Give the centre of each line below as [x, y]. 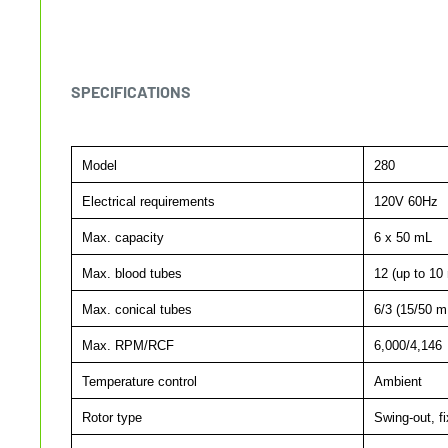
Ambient [396, 381]
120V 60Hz [404, 201]
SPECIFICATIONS [131, 91]
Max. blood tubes [130, 273]
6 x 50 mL [401, 237]
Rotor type [110, 417]
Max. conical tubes [135, 309]
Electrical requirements [146, 201]
